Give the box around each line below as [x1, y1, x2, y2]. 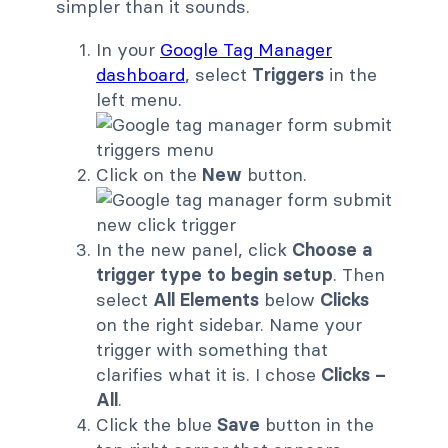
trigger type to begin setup [96, 262, 333, 286]
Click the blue [96, 412, 217, 436]
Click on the [96, 162, 202, 186]
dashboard [96, 62, 185, 86]
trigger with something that [96, 337, 328, 361]
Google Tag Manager [160, 37, 332, 61]
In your [96, 37, 160, 61]
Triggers [252, 62, 324, 86]
